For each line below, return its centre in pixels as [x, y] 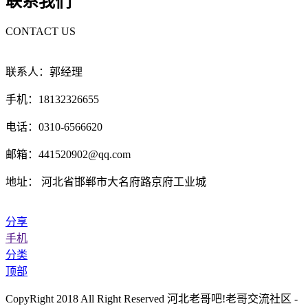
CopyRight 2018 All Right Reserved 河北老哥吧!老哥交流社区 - [152, 299]
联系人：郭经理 [44, 72]
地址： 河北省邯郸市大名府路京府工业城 [106, 182]
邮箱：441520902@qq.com [68, 155]
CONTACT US [41, 32]
